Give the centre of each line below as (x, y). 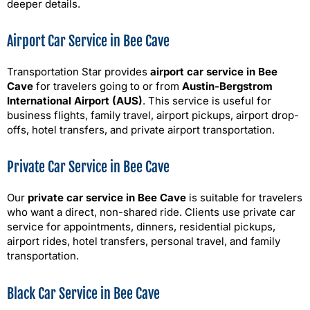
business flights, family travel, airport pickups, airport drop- (153, 115)
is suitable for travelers (244, 198)
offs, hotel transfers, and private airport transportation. (141, 130)
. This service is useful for (207, 101)
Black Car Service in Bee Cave (83, 293)
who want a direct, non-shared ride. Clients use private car (151, 212)
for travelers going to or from (108, 86)
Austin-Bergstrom (227, 86)
